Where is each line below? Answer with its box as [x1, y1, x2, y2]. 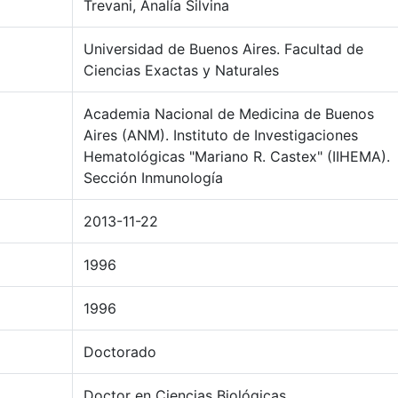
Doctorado [84, 343, 156, 361]
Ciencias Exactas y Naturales [84, 61, 279, 79]
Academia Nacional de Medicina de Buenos [84, 105, 374, 123]
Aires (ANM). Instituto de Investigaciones [84, 126, 358, 144]
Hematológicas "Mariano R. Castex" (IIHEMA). [84, 147, 390, 165]
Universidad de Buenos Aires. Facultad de [84, 40, 363, 58]
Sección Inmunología [84, 169, 223, 187]
